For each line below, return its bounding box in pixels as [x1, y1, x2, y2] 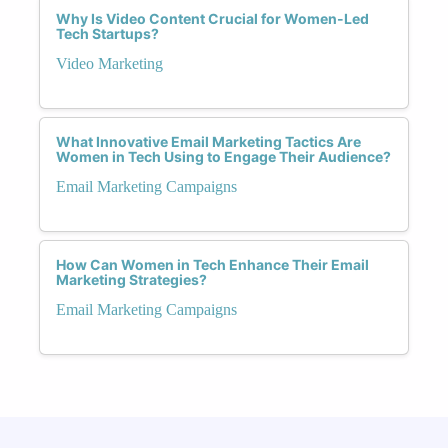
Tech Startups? [56, 24, 159, 42]
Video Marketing [56, 54, 163, 72]
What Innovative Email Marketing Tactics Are [56, 132, 361, 150]
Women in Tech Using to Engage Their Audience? [56, 147, 391, 165]
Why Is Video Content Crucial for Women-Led [56, 9, 369, 27]
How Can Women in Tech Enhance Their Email [56, 255, 369, 273]
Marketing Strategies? [56, 270, 207, 288]
